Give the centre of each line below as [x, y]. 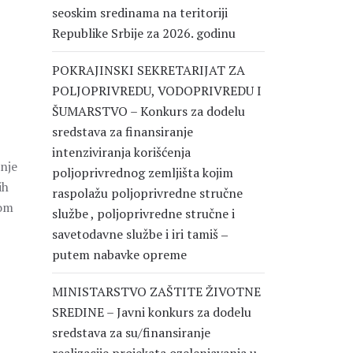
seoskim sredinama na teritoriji [140, 13]
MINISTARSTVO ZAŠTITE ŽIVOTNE [156, 292]
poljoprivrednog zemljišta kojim [143, 173]
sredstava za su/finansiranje [131, 333]
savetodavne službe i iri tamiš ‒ [140, 234]
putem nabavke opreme [119, 255]
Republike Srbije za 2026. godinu [144, 33]
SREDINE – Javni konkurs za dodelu [152, 312]
